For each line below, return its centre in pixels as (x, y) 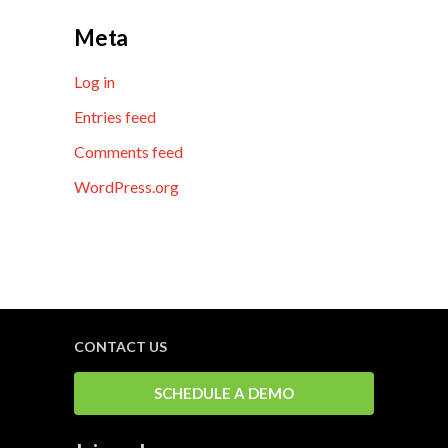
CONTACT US (120, 347)
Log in (94, 82)
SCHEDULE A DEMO (224, 393)
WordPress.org (126, 187)
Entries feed (115, 117)
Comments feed (128, 152)
